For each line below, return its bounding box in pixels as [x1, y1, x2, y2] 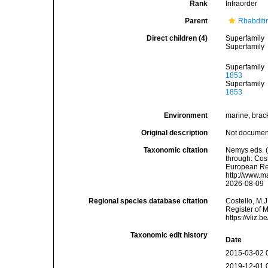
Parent [185, 17, 208, 25]
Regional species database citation [89, 197, 208, 205]
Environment [164, 111, 208, 120]
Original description [141, 129, 208, 137]
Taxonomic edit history [130, 231, 208, 239]
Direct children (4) [147, 34, 208, 42]
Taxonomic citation [144, 146, 208, 154]
